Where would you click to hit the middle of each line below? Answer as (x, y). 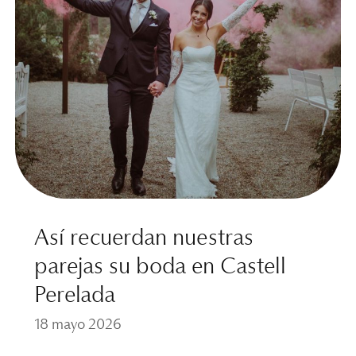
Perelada (74, 295)
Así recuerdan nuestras (143, 238)
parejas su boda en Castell (160, 267)
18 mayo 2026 (77, 325)
